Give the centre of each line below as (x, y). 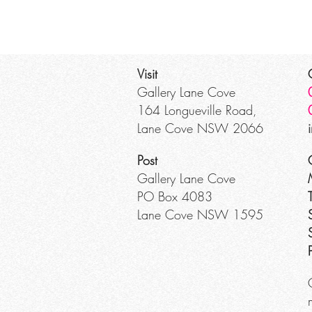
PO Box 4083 (175, 196)
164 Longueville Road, (197, 110)
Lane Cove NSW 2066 (200, 128)
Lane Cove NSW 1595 (200, 214)
